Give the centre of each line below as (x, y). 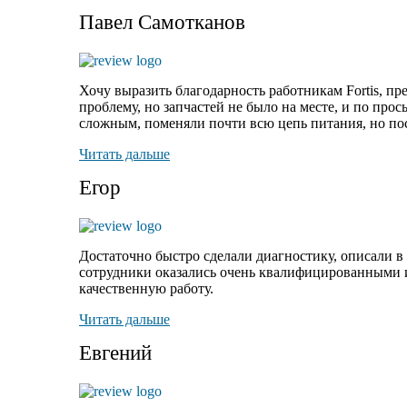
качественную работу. (146, 288)
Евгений (115, 353)
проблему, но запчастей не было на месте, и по (224, 107)
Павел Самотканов (162, 22)
